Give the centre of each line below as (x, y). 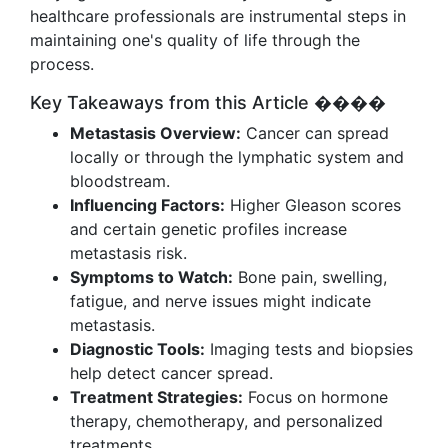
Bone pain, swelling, (310, 277)
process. (62, 64)
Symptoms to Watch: (151, 277)
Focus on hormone (315, 397)
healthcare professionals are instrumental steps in (218, 16)
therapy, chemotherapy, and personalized (226, 421)
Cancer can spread (315, 133)
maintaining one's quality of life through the (195, 40)
